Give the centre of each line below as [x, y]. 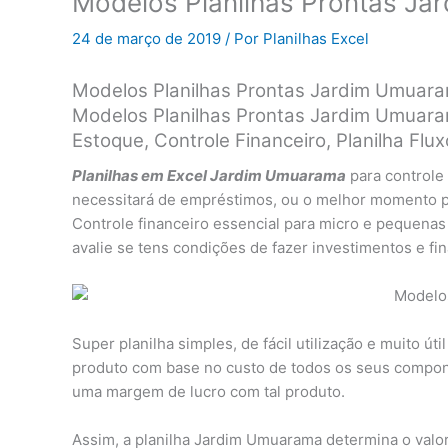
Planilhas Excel [316, 38]
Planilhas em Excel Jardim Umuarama [209, 176]
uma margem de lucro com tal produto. [208, 392]
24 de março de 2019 [148, 38]
